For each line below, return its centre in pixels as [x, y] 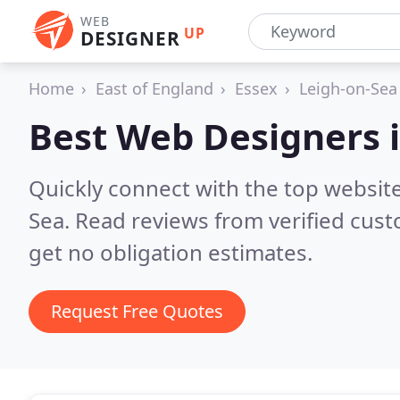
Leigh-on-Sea [348, 88]
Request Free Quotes [137, 311]
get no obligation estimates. [171, 252]
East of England [154, 88]
